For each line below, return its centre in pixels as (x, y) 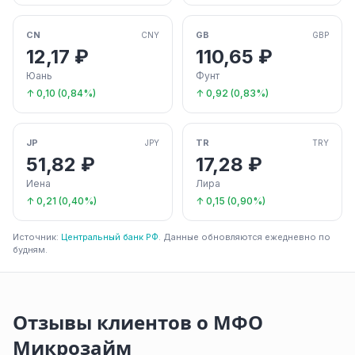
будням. (30, 250)
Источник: (37, 237)
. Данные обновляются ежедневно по (244, 237)
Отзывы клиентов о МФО (138, 323)
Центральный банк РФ (110, 237)
